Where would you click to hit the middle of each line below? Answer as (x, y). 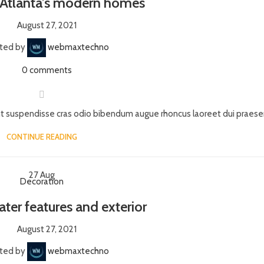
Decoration (42, 181)
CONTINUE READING (42, 137)
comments (51, 70)
